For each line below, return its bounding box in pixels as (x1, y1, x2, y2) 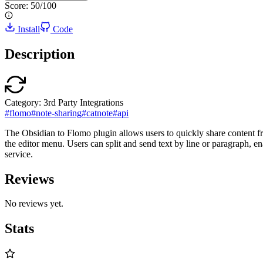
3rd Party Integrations (43, 97, 123, 107)
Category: (5, 97, 41, 107)
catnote (86, 107, 113, 118)
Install (18, 23, 40, 34)
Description (5, 46, 75, 62)
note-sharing (36, 107, 82, 118)
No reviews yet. (5, 198, 63, 209)
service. (5, 149, 33, 159)
